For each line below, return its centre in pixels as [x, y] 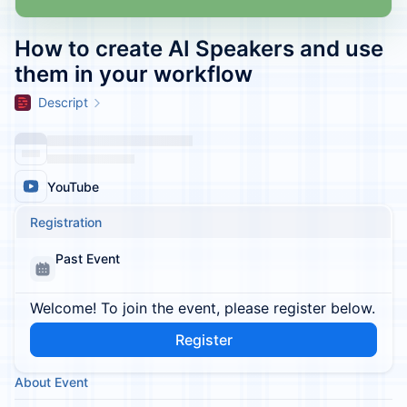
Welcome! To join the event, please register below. [203, 308]
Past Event [88, 258]
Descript [63, 102]
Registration [66, 222]
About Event [51, 382]
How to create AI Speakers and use [199, 49]
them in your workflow [134, 74]
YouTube [73, 186]
